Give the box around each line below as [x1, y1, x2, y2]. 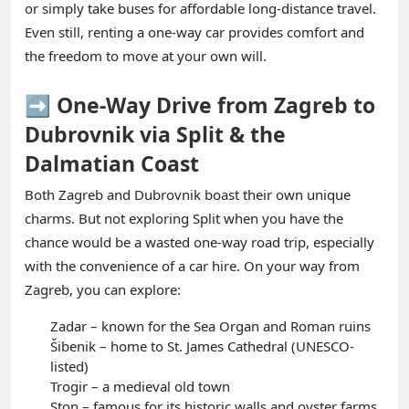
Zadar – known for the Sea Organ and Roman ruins [50, 316, 371, 335]
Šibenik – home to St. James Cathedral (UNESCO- [50, 336, 354, 355]
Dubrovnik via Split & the [25, 119, 286, 149]
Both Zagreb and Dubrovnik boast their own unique [25, 184, 351, 204]
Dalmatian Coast [25, 148, 199, 178]
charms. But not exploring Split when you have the [25, 208, 343, 227]
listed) [50, 356, 89, 375]
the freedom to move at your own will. [25, 46, 267, 65]
